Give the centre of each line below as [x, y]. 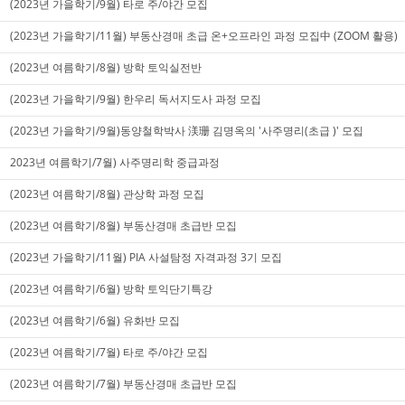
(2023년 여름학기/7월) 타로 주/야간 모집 [108, 353]
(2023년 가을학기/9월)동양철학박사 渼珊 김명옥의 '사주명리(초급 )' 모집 [186, 131]
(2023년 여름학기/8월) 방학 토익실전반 [105, 68]
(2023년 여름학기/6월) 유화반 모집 [94, 321]
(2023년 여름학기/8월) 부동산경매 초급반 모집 [123, 226]
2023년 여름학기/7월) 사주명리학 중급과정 [114, 163]
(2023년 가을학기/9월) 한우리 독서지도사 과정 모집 [135, 99]
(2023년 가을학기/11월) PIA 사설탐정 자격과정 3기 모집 [146, 258]
